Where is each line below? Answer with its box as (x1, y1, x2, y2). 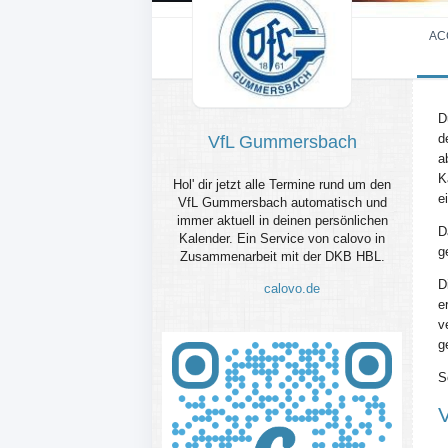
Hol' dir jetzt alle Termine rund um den (173, 177, 391, 192)
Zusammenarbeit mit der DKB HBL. (179, 249, 385, 264)
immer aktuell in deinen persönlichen (176, 213, 388, 228)
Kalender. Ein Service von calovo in (179, 231, 385, 246)
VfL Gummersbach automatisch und (177, 195, 387, 210)
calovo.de (260, 281, 321, 296)
